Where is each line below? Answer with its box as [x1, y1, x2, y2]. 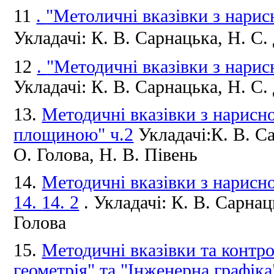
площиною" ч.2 [13, 124, 134, 144]
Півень [144, 144, 198, 165]
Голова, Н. [37, 144, 123, 165]
